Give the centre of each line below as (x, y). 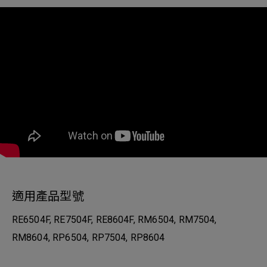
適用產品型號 (48, 196)
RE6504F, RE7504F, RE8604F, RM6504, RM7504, (114, 220)
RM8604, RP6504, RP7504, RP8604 (89, 237)
